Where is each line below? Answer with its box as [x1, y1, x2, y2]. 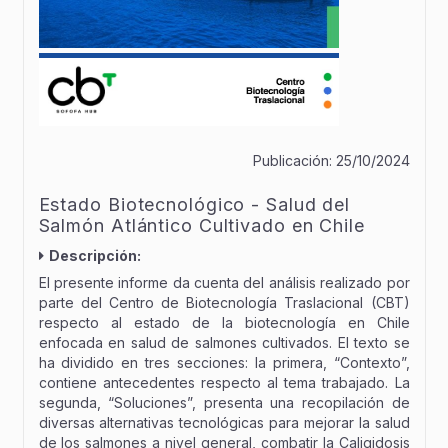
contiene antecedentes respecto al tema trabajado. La [38, 374, 410, 392]
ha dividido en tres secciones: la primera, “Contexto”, [38, 354, 410, 372]
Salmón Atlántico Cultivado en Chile [38, 214, 365, 236]
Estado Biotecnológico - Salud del [38, 193, 351, 215]
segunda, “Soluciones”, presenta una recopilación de [38, 394, 410, 412]
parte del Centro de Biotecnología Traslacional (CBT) [38, 294, 410, 312]
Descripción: [49, 246, 142, 264]
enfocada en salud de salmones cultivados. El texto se [38, 334, 410, 352]
